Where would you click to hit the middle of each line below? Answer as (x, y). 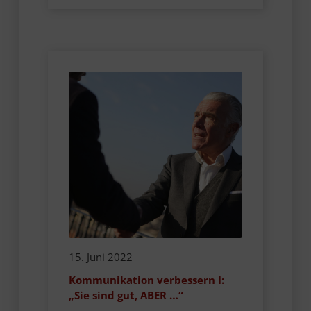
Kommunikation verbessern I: (146, 280)
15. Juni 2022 (100, 257)
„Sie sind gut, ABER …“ (126, 295)
